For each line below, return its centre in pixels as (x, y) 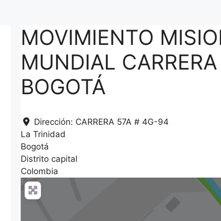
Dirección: (55, 122)
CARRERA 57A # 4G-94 (122, 122)
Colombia (40, 171)
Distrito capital (49, 159)
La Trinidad (43, 134)
